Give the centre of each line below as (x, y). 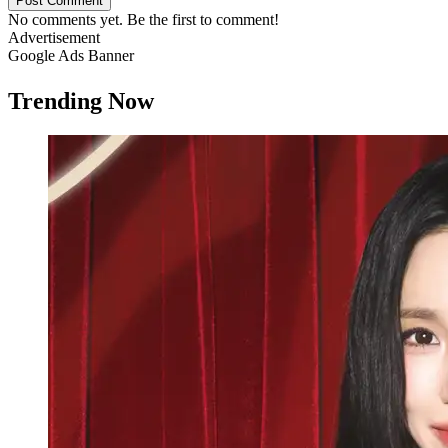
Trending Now (81, 100)
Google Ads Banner (71, 55)
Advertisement (54, 37)
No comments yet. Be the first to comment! (143, 19)
